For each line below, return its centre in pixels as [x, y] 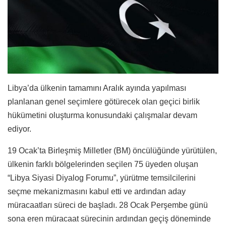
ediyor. [19, 129]
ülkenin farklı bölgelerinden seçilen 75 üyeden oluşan [103, 164]
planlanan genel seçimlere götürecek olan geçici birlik [104, 101]
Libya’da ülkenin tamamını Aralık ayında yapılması [97, 88]
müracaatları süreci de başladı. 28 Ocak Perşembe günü [108, 205]
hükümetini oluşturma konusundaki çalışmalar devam [102, 115]
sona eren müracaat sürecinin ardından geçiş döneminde [109, 218]
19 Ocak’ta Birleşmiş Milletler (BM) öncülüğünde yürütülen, [112, 150]
